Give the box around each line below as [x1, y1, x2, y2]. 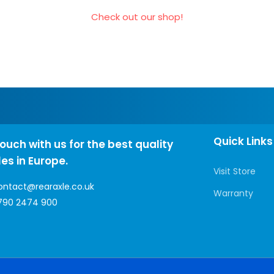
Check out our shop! [91, 10, 183, 23]
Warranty [213, 187, 254, 199]
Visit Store [213, 165, 256, 177]
